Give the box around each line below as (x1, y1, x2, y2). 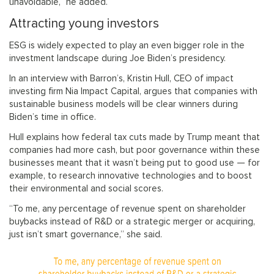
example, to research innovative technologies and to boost (9, 171, 252, 182)
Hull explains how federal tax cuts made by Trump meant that (9, 132, 260, 143)
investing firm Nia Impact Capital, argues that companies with (9, 86, 257, 97)
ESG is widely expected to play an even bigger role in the (9, 40, 245, 51)
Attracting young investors (9, 16, 159, 32)
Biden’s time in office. (9, 112, 96, 123)
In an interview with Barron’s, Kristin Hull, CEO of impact (9, 73, 234, 84)
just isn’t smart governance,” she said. (9, 229, 162, 240)
